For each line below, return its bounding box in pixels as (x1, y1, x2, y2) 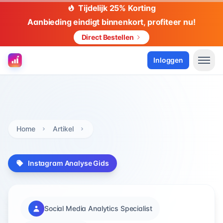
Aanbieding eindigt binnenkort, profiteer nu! (27, 17, 196, 27)
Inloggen (153, 56, 183, 64)
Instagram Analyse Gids (28, 159, 109, 167)
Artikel (53, 124, 74, 133)
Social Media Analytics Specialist (44, 204, 152, 213)
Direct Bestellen (81, 33, 134, 41)
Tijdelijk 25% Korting (78, 3, 156, 13)
